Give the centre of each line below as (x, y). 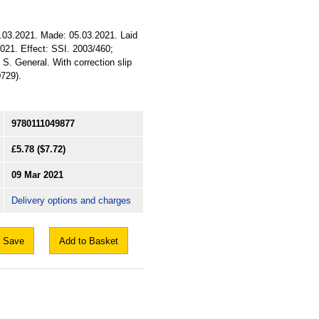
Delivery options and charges (71, 201)
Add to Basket (89, 241)
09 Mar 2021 (37, 175)
